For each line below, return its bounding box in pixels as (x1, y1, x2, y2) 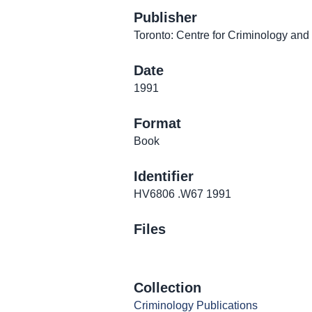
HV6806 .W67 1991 (134, 188, 231, 201)
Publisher (134, 10, 197, 26)
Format (134, 116, 181, 132)
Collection (134, 280, 201, 296)
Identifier (134, 169, 194, 185)
